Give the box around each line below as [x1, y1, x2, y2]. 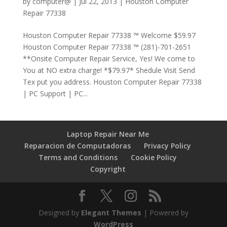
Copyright [90, 164, 126, 174]
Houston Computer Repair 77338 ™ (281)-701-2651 [22, 42, 191, 52]
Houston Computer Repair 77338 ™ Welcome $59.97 [22, 30, 196, 40]
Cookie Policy [131, 153, 177, 162]
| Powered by [141, 208, 188, 217]
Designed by [38, 208, 81, 217]
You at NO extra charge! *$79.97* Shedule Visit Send [22, 65, 195, 75]
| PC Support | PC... [22, 89, 88, 98]
